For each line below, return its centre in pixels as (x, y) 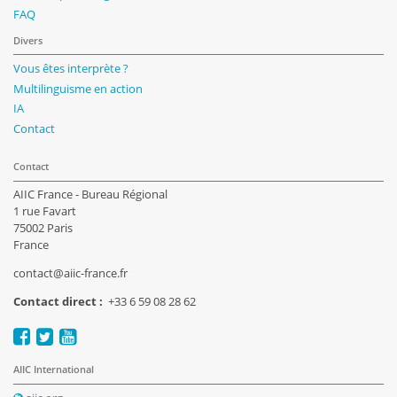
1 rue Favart (45, 211)
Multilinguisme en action (78, 88)
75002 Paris (43, 228)
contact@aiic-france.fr (70, 273)
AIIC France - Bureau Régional (90, 195)
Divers (28, 40)
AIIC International (54, 370)
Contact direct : (61, 302)
